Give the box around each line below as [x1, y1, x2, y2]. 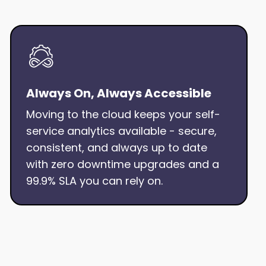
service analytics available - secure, [26, 123, 217, 138]
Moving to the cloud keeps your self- [26, 107, 220, 122]
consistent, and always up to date [26, 140, 207, 155]
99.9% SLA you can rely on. [26, 173, 163, 188]
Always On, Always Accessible [26, 85, 214, 102]
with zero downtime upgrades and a [26, 157, 219, 172]
